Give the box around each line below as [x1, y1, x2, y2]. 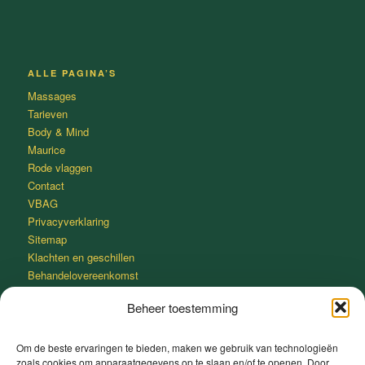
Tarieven [27, 106, 68, 121]
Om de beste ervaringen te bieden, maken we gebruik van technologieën [16, 340, 338, 354]
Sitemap [27, 231, 67, 247]
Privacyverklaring [27, 213, 109, 229]
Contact [27, 178, 64, 193]
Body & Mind [27, 124, 89, 139]
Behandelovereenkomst [27, 267, 139, 283]
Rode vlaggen [27, 160, 92, 175]
